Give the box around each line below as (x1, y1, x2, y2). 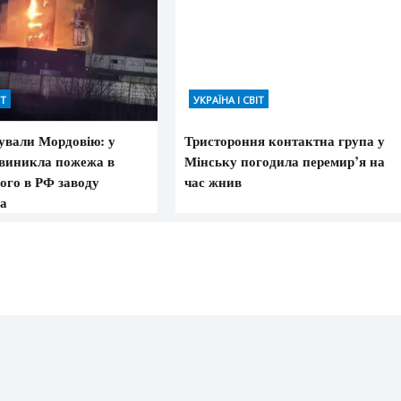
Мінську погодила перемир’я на (184, 150, 386, 171)
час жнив (184, 171, 243, 192)
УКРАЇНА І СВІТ (193, 92, 265, 107)
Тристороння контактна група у (184, 130, 386, 150)
